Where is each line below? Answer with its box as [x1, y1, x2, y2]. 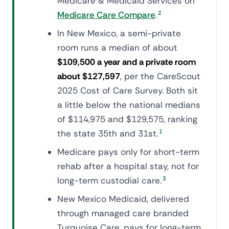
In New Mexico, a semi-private [57, 28, 181, 39]
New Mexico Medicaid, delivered [57, 193, 189, 204]
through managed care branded [57, 208, 189, 219]
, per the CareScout [120, 71, 200, 82]
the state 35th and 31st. [57, 128, 158, 139]
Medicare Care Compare [57, 9, 155, 20]
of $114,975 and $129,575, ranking [57, 113, 197, 125]
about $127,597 [57, 71, 120, 82]
